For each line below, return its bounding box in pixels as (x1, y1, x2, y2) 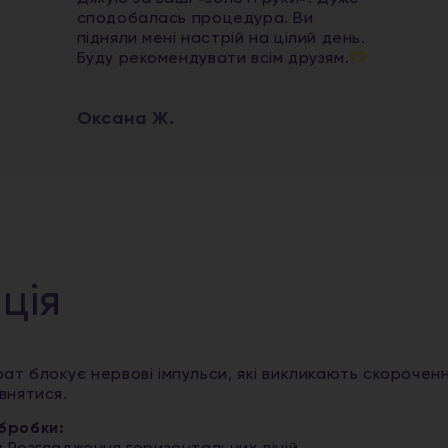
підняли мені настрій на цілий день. (76, 30, 366, 47)
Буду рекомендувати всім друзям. (76, 51, 350, 68)
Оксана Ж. (76, 110, 175, 129)
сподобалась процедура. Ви (76, 10, 314, 27)
